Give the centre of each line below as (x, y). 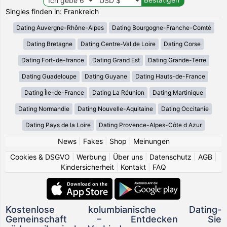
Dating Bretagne (49, 44)
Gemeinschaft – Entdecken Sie (113, 219)
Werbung (91, 157)
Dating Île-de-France (54, 92)
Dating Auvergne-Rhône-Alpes (60, 27)
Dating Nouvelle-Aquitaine (115, 108)
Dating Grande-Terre (177, 60)
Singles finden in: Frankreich (52, 11)
